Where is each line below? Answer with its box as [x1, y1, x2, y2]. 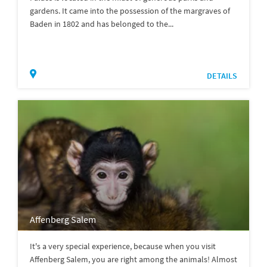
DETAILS [207, 70, 237, 82]
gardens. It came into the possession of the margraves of [30, 5, 230, 17]
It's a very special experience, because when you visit [30, 240, 216, 252]
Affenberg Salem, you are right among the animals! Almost [30, 253, 237, 265]
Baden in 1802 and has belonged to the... [30, 18, 173, 30]
